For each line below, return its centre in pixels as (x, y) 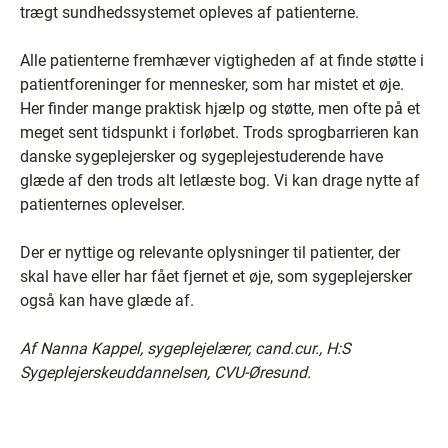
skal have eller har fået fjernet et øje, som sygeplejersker (216, 276)
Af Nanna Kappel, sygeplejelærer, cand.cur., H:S (185, 348)
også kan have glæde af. (107, 300)
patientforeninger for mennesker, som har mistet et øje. (212, 84)
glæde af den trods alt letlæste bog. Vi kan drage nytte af (220, 180)
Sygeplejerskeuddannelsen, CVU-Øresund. (165, 372)
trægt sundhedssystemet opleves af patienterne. (189, 12)
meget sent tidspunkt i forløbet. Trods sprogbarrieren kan (219, 132)
